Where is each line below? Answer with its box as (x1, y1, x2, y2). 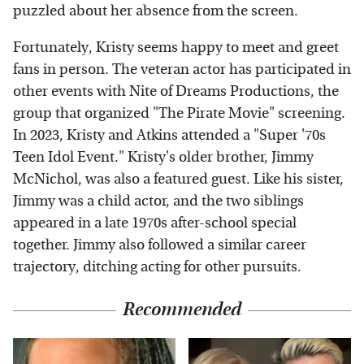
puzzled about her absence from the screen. (13, 2, 298, 20)
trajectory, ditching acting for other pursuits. (13, 258, 301, 276)
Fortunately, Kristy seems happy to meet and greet (13, 39, 339, 57)
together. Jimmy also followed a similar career (13, 236, 306, 254)
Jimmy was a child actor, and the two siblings (13, 193, 304, 210)
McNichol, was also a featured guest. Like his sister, (13, 171, 344, 188)
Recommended (123, 299, 241, 321)
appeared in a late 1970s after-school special (13, 214, 297, 232)
